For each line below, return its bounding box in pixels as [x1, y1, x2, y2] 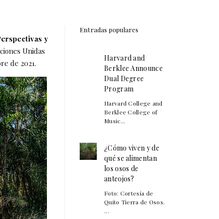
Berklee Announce [104, 63, 163, 73]
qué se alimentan [104, 153, 157, 163]
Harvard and [104, 53, 145, 63]
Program [104, 84, 134, 93]
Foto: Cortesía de [104, 189, 153, 197]
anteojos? [104, 174, 134, 183]
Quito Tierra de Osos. [104, 197, 165, 206]
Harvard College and [104, 99, 163, 107]
